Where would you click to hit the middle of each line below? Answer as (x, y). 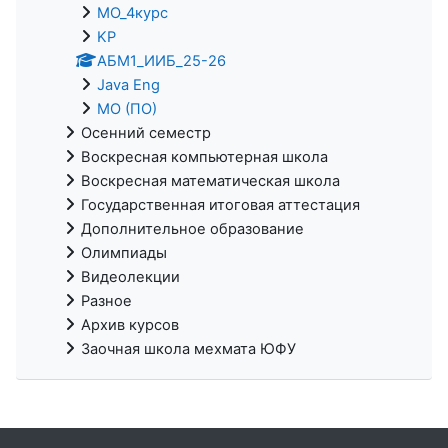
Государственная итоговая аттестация (220, 204)
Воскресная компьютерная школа (204, 156)
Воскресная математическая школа (210, 180)
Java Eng (128, 84)
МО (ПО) (127, 108)
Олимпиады (124, 252)
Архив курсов (130, 324)
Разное (106, 300)
